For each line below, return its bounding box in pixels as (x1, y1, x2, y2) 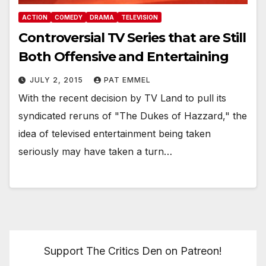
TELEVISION (121, 13, 158, 21)
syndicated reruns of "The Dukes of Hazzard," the (18, 109, 247, 122)
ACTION (22, 13, 47, 21)
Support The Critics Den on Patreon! (44, 244, 222, 257)
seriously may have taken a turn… (18, 145, 172, 157)
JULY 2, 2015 (30, 75, 85, 84)
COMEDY (55, 13, 83, 21)
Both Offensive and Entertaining (18, 48, 229, 65)
